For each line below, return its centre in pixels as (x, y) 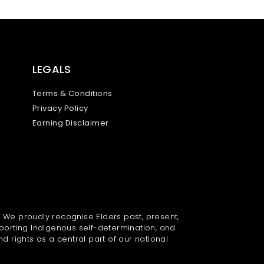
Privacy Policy (60, 108)
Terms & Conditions (72, 93)
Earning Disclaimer (70, 123)
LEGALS (52, 69)
